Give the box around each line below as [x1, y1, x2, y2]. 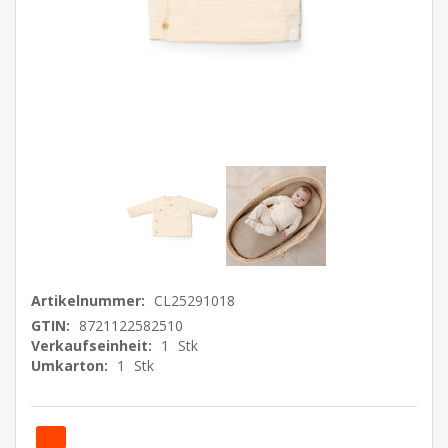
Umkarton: [31, 356, 108, 375]
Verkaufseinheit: [31, 336, 152, 355]
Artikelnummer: [31, 291, 145, 310]
